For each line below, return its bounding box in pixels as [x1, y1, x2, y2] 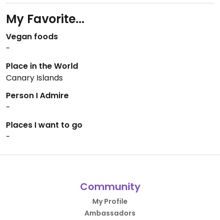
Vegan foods [6, 31, 58, 42]
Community [80, 180, 140, 193]
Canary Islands [6, 72, 63, 83]
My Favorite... [6, 11, 84, 27]
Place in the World [6, 60, 78, 72]
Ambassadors [84, 208, 136, 218]
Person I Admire [6, 90, 69, 101]
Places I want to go [6, 119, 82, 131]
